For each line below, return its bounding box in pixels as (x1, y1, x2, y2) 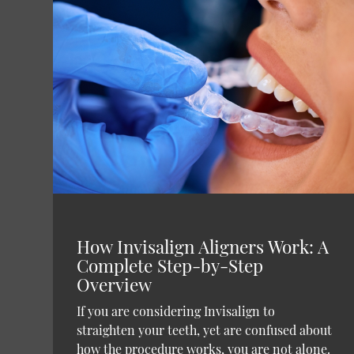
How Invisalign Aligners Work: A (77, 234, 330, 258)
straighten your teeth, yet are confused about (77, 321, 333, 338)
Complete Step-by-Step (77, 253, 264, 277)
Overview (77, 272, 153, 296)
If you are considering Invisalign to (77, 302, 276, 319)
